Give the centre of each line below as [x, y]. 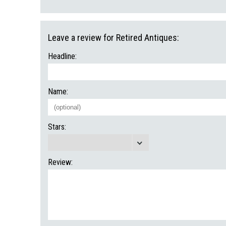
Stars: [57, 127]
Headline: [62, 56]
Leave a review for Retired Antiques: [114, 38]
